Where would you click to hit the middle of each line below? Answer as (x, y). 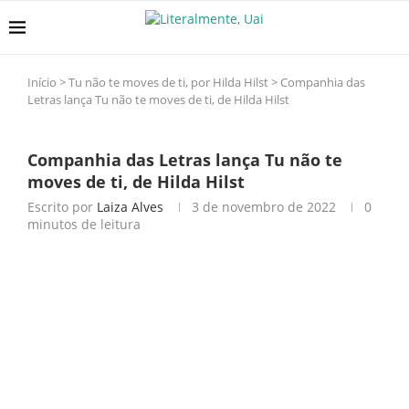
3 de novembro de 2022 (264, 207)
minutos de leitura (84, 224)
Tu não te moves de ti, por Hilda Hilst (168, 82)
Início (42, 82)
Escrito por (62, 207)
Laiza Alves (130, 207)
